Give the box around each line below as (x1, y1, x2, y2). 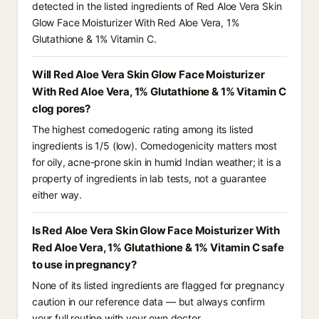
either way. (32, 189, 83, 201)
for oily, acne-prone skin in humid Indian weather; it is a (32, 156, 282, 168)
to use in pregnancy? (32, 258, 137, 271)
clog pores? (32, 102, 91, 115)
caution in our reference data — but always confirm (32, 296, 265, 308)
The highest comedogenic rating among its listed (32, 123, 254, 135)
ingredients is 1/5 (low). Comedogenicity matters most (32, 140, 277, 152)
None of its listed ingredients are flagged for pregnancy (32, 279, 285, 291)
